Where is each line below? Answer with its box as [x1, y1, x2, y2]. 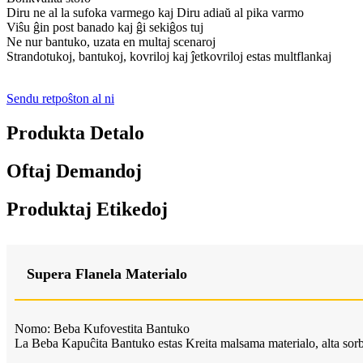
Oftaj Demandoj [6, 160, 142, 181]
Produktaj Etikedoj [6, 198, 168, 220]
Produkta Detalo [6, 122, 144, 143]
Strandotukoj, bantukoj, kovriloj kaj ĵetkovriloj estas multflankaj [6, 49, 331, 64]
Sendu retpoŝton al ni [6, 92, 114, 106]
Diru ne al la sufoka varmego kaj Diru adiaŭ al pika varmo [6, 6, 304, 20]
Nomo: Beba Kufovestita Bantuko [15, 321, 190, 335]
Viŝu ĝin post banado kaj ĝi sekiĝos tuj [6, 20, 203, 35]
